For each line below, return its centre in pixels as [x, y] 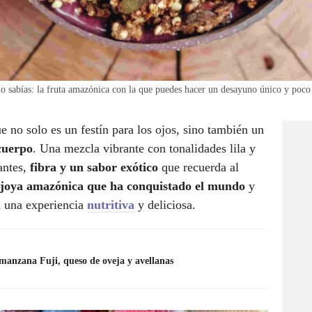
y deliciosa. [167, 205]
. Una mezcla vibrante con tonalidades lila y [144, 149]
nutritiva [111, 205]
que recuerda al [198, 167]
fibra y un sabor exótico [94, 167]
